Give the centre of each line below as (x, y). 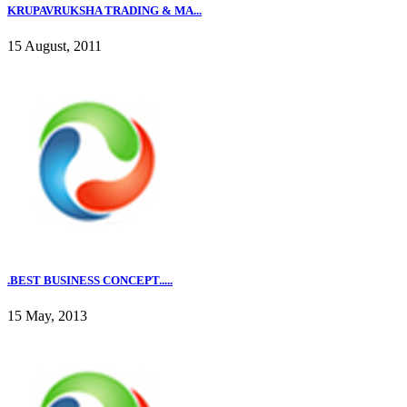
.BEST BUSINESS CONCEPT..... (90, 280)
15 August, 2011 (55, 45)
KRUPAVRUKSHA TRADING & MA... (104, 10)
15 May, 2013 (47, 316)
